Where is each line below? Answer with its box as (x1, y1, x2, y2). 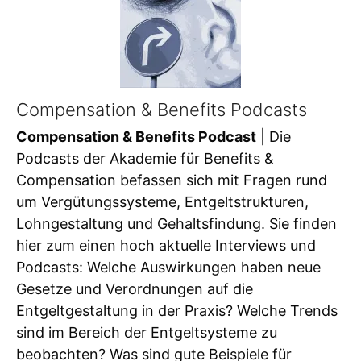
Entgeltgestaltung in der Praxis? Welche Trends (16, 302, 338, 320)
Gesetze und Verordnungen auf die (16, 280, 253, 298)
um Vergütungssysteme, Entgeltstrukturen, (16, 193, 309, 211)
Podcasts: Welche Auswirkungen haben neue (16, 259, 321, 276)
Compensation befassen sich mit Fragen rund (16, 172, 327, 189)
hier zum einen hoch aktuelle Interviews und (16, 237, 316, 255)
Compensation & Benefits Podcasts (16, 98, 307, 120)
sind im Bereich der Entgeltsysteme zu (16, 324, 277, 342)
